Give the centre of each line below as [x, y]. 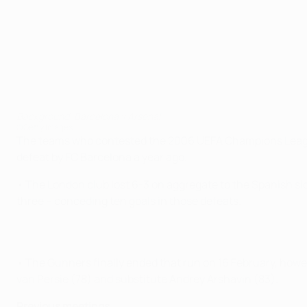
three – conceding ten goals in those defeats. [129, 201]
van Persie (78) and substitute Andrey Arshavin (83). [147, 279]
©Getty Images [45, 127]
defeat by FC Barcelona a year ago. [102, 157]
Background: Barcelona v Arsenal [88, 116]
